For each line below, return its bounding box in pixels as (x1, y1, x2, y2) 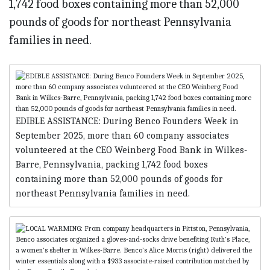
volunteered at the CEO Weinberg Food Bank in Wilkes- (16, 145, 247, 156)
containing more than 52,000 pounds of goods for (16, 174, 223, 185)
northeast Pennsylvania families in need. (16, 188, 190, 199)
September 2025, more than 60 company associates (16, 130, 229, 142)
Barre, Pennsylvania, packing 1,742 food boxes (16, 159, 208, 171)
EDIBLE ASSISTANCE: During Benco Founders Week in (16, 116, 239, 127)
